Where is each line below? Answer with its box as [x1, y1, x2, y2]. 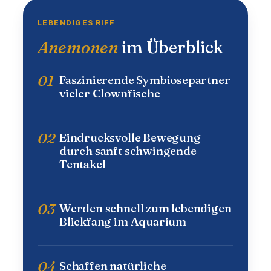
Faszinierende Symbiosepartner [59, 73, 230, 88]
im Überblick [118, 37, 224, 58]
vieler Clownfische [59, 86, 160, 101]
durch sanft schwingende [59, 143, 197, 158]
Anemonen [38, 37, 119, 58]
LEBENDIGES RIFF [38, 18, 116, 28]
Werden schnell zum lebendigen [59, 201, 232, 216]
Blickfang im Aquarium [59, 214, 187, 229]
